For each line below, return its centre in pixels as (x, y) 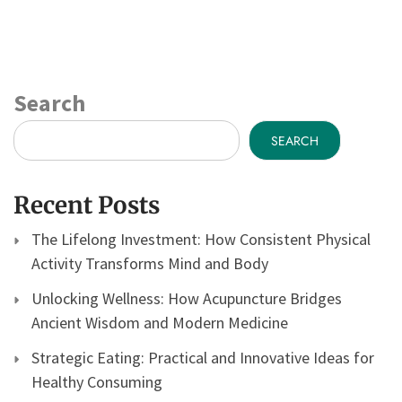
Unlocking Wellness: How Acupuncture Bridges (187, 299)
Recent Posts (87, 205)
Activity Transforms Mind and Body (150, 264)
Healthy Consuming (97, 382)
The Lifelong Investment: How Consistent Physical (201, 240)
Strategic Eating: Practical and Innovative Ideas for (203, 358)
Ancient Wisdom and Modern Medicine (160, 323)
